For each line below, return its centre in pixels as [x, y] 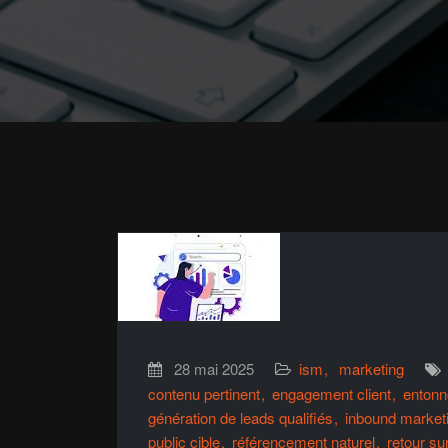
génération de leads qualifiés [240, 417]
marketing [371, 368]
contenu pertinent [204, 393]
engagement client [331, 393]
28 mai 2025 [214, 368]
